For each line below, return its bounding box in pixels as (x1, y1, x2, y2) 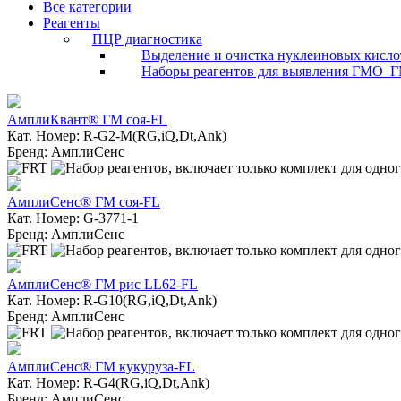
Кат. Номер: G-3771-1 (7, 209, 139, 226)
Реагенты (43, 14, 100, 30)
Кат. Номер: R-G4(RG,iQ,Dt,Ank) (7, 374, 209, 390)
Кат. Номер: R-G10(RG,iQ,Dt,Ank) (7, 292, 217, 308)
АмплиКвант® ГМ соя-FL (7, 111, 167, 127)
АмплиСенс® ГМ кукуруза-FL (7, 358, 195, 374)
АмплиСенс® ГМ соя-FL (7, 193, 160, 209)
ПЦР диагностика (92, 30, 202, 47)
